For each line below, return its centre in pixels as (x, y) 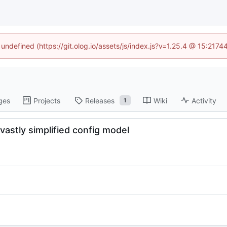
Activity (204, 100)
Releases (100, 100)
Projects (47, 100)
